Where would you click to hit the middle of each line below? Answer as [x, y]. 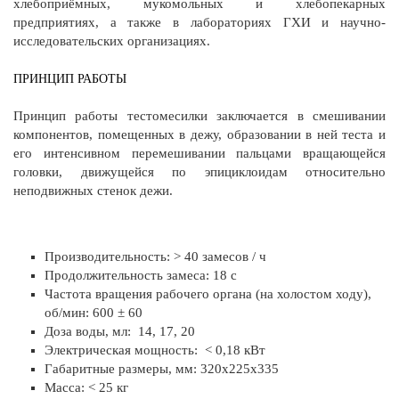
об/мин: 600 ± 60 [94, 312]
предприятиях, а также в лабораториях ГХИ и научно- [199, 22]
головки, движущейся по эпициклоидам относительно [199, 171]
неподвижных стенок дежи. [93, 190]
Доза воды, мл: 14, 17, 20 [120, 331]
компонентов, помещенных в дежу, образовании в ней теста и [199, 134]
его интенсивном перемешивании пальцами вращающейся [199, 153]
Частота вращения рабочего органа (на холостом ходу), [208, 293]
